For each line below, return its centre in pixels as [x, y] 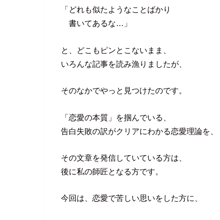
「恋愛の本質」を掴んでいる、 [116, 117]
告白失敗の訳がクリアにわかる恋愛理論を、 [139, 131]
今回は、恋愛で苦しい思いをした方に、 [132, 198]
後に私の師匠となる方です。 [112, 171]
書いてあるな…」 [96, 23]
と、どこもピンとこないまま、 [116, 50]
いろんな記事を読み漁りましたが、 [124, 64]
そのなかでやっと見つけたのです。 [124, 91]
